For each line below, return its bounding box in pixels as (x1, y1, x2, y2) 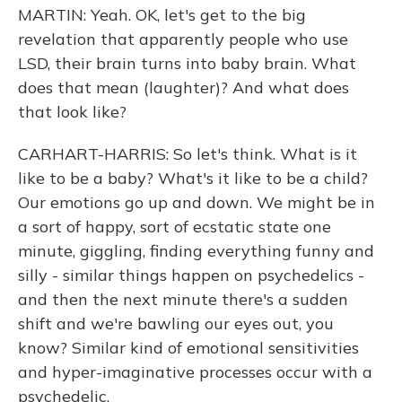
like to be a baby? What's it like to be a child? (18, 168, 368, 188)
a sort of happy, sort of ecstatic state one (18, 216, 331, 237)
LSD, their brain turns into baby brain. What (18, 53, 356, 74)
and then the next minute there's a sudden (18, 289, 348, 310)
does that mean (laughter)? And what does (18, 77, 349, 98)
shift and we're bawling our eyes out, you (18, 313, 334, 334)
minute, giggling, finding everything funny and (18, 240, 374, 261)
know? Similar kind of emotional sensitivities (18, 337, 359, 358)
